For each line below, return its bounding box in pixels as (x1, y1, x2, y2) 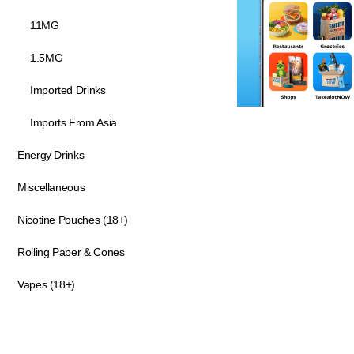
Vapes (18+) (17, 278, 76, 291)
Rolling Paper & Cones (17, 246, 125, 258)
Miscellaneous (17, 181, 85, 194)
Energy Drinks (17, 149, 85, 161)
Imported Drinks (30, 84, 106, 96)
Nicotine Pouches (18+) (17, 213, 129, 226)
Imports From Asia (30, 116, 117, 129)
